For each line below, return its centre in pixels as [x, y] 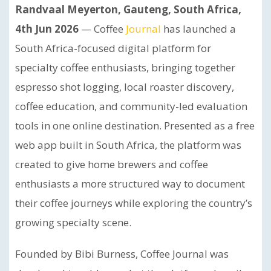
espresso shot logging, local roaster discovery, [125, 87]
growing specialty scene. [73, 222]
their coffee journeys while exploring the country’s [134, 203]
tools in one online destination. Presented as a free [135, 126]
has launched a [198, 29]
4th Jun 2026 [48, 29]
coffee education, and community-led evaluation [131, 106]
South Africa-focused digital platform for [113, 48]
